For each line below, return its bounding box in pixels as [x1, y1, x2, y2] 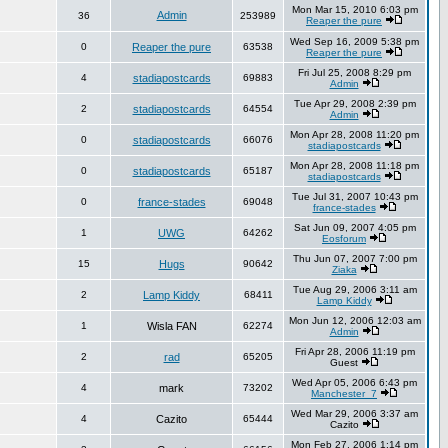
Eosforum [322, 233, 366, 244]
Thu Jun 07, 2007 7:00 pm [292, 253, 417, 264]
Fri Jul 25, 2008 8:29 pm [298, 67, 411, 78]
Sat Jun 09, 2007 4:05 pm [293, 222, 416, 233]
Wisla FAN [146, 320, 197, 332]
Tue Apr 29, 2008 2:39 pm [293, 98, 416, 109]
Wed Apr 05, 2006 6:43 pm [292, 377, 417, 388]
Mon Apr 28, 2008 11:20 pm [290, 129, 419, 140]
